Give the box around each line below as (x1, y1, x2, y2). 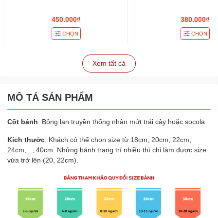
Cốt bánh (7, 118, 38, 126)
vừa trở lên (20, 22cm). (7, 156, 78, 164)
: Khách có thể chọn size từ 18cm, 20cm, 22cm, (45, 136, 191, 144)
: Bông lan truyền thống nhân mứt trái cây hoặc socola (38, 118, 205, 126)
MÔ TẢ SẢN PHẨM (7, 92, 93, 103)
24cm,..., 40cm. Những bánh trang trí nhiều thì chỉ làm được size (7, 146, 206, 154)
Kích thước (7, 136, 45, 144)
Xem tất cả (92, 59, 126, 68)
